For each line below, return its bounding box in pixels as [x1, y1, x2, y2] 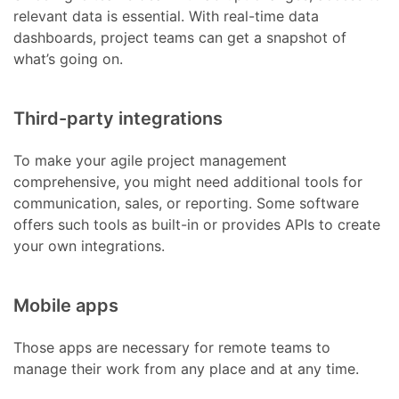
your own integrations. [13, 237, 166, 256]
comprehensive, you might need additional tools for [13, 173, 363, 191]
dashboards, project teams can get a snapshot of [13, 28, 347, 47]
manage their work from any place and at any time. [13, 360, 360, 379]
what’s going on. [13, 50, 124, 69]
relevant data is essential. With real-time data [13, 7, 320, 26]
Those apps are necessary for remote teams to [13, 338, 331, 357]
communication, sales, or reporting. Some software [13, 194, 360, 213]
